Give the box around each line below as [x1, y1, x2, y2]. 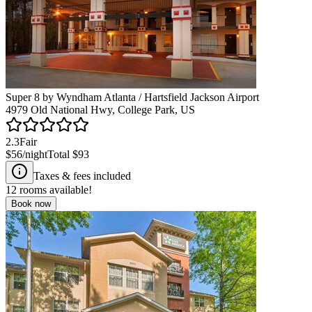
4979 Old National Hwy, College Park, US [6, 103, 195, 116]
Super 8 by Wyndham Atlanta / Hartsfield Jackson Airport [6, 91, 259, 103]
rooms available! [17, 183, 92, 196]
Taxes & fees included [33, 169, 131, 182]
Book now [11, 198, 51, 209]
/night [22, 148, 47, 160]
